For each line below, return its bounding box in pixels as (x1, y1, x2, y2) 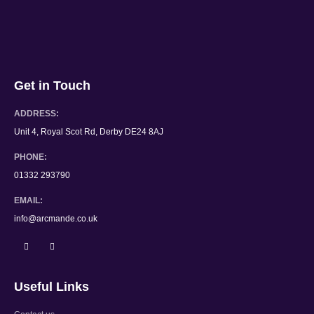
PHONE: (14, 152, 47, 162)
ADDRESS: (14, 109, 59, 118)
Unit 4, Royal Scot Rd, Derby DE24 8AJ (14, 127, 163, 137)
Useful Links (14, 279, 89, 294)
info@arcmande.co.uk (14, 214, 97, 224)
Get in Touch (14, 78, 90, 93)
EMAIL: (14, 196, 43, 205)
